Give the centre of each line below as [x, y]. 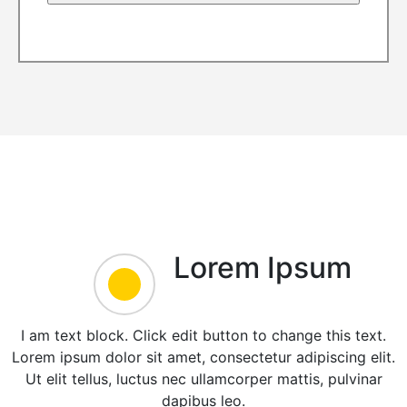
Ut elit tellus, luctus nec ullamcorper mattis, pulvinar [203, 379]
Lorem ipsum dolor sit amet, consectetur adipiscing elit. [203, 357]
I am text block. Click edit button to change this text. [203, 336]
